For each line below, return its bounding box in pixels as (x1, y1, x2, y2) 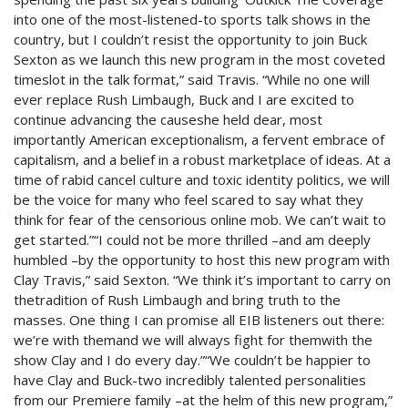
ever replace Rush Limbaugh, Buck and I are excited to (14, 90, 354, 109)
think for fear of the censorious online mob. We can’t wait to (14, 210, 386, 229)
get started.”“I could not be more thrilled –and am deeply (14, 230, 371, 250)
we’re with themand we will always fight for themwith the (14, 331, 372, 350)
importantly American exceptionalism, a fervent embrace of (14, 130, 384, 149)
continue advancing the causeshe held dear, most (14, 110, 322, 129)
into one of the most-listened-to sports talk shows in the (14, 10, 371, 29)
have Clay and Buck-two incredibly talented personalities (14, 371, 366, 390)
